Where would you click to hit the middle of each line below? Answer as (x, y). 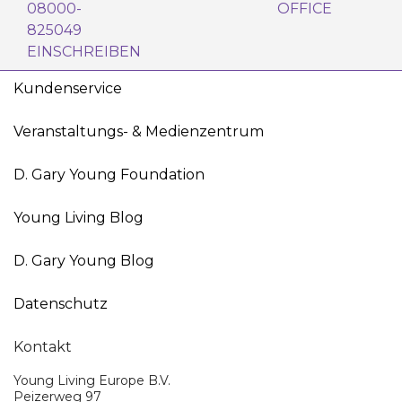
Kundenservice (68, 88)
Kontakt (43, 347)
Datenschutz (61, 304)
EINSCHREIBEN (84, 52)
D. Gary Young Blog (84, 261)
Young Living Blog (79, 218)
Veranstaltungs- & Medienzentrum (139, 131)
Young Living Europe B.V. (92, 380)
